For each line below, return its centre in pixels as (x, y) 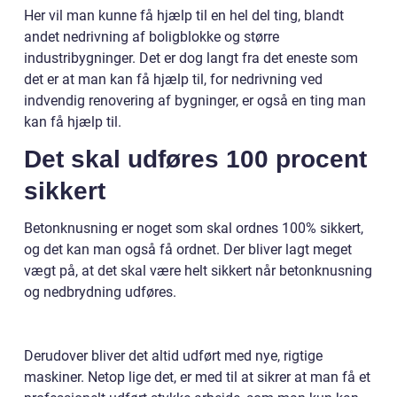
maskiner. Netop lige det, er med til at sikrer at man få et (197, 378)
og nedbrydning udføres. (100, 292)
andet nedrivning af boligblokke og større (152, 37)
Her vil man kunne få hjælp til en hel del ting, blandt (184, 16)
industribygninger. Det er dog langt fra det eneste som (191, 58)
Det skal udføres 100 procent (195, 160)
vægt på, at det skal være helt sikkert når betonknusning (198, 271)
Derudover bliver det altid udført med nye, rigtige (173, 356)
